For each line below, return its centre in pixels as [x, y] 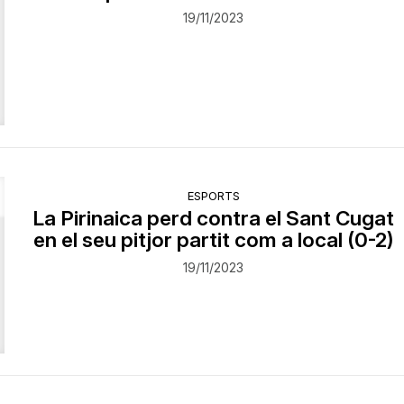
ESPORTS [213, 196]
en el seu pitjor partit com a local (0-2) [213, 240]
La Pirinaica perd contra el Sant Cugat [214, 218]
